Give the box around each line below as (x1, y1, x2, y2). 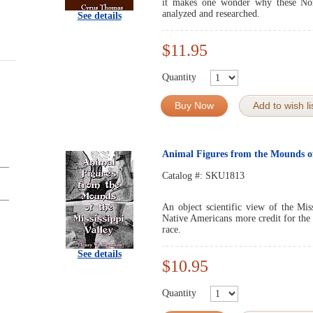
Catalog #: (162, 170, 205, 181)
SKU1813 (205, 170, 245, 181)
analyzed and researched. (162, 8, 260, 19)
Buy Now (175, 100, 214, 111)
